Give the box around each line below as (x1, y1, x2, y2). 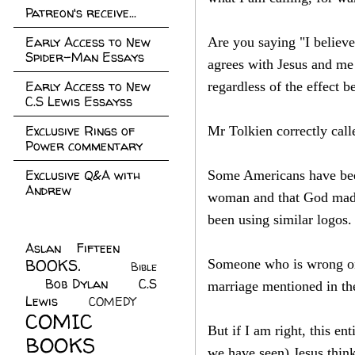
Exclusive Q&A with (25, 166, 140, 184)
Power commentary (25, 137, 143, 155)
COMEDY (88, 294, 136, 310)
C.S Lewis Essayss (25, 93, 132, 110)
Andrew (25, 181, 71, 199)
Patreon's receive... (25, 4, 136, 21)
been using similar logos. (208, 212, 352, 227)
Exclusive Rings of (25, 122, 135, 139)
